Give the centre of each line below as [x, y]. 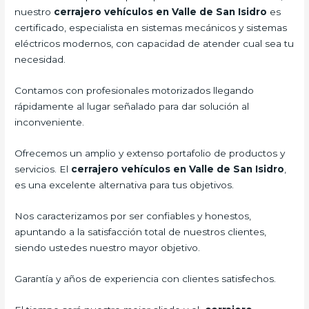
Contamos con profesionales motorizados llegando [134, 91]
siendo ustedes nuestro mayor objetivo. [108, 247]
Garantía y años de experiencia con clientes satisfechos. [146, 278]
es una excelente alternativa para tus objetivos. [124, 185]
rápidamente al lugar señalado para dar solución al [132, 107]
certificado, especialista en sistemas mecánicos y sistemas [151, 28]
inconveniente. [50, 122]
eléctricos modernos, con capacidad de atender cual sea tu [154, 44]
